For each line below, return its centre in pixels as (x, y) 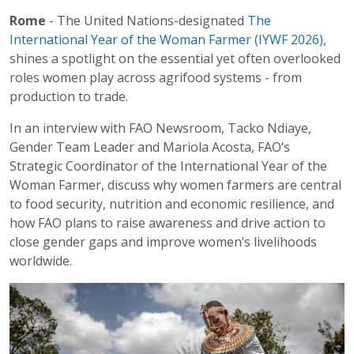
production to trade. (69, 96)
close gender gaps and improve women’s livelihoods (163, 241)
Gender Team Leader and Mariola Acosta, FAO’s (150, 147)
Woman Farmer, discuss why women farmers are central (175, 185)
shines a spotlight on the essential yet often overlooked (175, 58)
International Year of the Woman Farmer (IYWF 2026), (168, 39)
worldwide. (41, 260)
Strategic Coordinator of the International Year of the (168, 166)
